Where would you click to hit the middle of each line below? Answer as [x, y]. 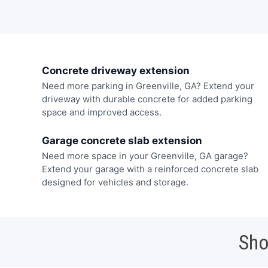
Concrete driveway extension [115, 71]
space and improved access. [101, 112]
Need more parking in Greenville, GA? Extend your [148, 86]
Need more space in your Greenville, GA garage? [145, 156]
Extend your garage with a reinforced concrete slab [150, 169]
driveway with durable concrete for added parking [147, 99]
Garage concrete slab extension [122, 140]
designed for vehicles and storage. [115, 182]
